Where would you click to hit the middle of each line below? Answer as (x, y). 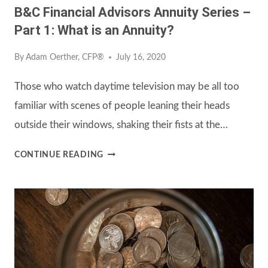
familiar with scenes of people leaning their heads (122, 106)
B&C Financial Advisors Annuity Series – (133, 13)
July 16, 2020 (141, 58)
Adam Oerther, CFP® (65, 58)
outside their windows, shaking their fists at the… (121, 125)
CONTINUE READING (59, 155)
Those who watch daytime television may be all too (127, 87)
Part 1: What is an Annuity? (94, 31)
